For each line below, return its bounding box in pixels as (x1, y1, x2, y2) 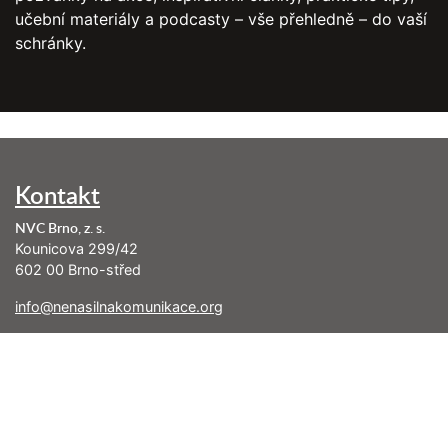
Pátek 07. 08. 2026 (15, 426, 142, 444)
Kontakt (15, 177, 100, 211)
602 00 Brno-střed (15, 260, 141, 278)
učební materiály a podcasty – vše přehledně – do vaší (15, 8, 427, 29)
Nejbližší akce (15, 385, 160, 419)
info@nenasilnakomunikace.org (15, 297, 223, 315)
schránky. (15, 32, 86, 53)
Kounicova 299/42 (15, 239, 138, 257)
